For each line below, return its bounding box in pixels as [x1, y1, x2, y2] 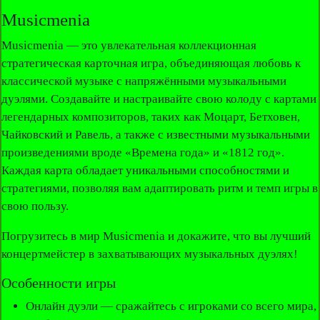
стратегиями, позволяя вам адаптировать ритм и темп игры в [1, 181, 319, 196]
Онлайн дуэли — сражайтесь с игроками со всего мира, [25, 299, 316, 314]
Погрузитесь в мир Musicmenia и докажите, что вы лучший [1, 229, 311, 244]
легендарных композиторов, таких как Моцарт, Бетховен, [1, 110, 301, 124]
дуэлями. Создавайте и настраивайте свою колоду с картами [1, 92, 317, 106]
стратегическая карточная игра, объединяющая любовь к [1, 56, 301, 71]
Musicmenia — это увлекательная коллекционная [1, 39, 257, 53]
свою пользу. [1, 199, 69, 214]
